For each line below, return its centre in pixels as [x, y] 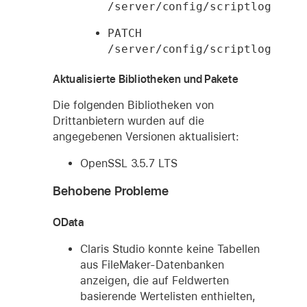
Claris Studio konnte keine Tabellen [170, 249]
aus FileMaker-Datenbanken [152, 265]
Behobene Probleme [111, 191]
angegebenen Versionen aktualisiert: [146, 136]
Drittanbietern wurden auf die [128, 121]
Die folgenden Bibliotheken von [133, 105]
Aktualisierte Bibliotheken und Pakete [145, 79]
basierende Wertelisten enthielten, [168, 297]
